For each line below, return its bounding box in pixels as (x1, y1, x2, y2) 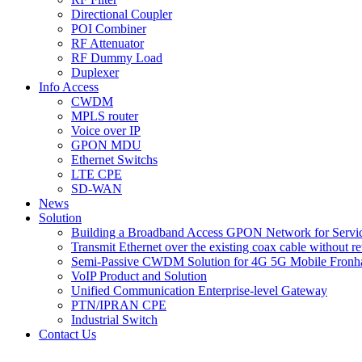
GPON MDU (71, 138, 141, 152)
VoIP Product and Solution (71, 269, 207, 283)
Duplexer (71, 65, 119, 79)
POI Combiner (71, 22, 146, 36)
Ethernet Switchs (71, 153, 158, 166)
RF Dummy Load (71, 51, 162, 65)
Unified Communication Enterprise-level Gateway (71, 284, 327, 297)
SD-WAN (71, 182, 122, 196)
